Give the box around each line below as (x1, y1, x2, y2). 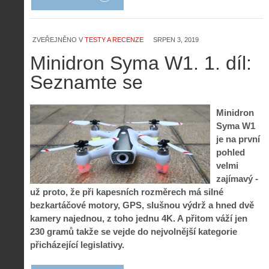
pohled (216, 147, 245, 157)
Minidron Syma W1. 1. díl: (30, 52, 252, 74)
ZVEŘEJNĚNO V (32, 36, 83, 43)
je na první (216, 133, 260, 144)
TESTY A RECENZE (85, 36, 144, 43)
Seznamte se (30, 71, 143, 93)
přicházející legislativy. (30, 239, 124, 250)
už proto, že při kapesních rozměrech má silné (30, 186, 223, 197)
